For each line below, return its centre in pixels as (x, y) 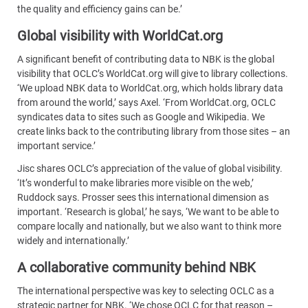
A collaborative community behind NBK (136, 267)
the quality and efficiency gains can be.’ (100, 9)
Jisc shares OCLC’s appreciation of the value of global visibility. (150, 169)
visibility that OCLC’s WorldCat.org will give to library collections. (153, 73)
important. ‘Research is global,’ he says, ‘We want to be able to (148, 212)
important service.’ (56, 145)
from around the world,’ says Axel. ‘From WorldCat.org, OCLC (146, 102)
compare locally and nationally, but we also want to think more (149, 227)
